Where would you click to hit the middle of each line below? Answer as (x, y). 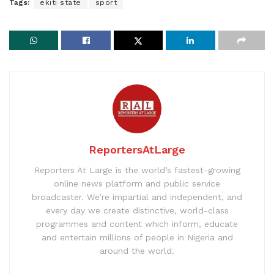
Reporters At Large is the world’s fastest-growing (137, 170)
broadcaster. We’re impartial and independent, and (137, 197)
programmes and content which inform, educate (137, 224)
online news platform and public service (137, 183)
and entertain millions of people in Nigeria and (137, 237)
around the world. (137, 250)
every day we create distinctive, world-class (137, 210)
